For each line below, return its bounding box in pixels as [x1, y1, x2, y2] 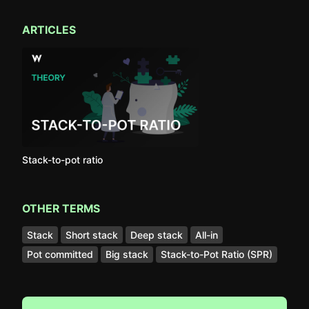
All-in [195, 228, 218, 241]
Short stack [66, 228, 118, 241]
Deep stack [130, 228, 183, 241]
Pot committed [27, 248, 93, 261]
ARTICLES [22, 23, 76, 37]
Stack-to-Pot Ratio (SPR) [161, 248, 272, 261]
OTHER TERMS [22, 202, 100, 215]
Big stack [106, 248, 148, 261]
